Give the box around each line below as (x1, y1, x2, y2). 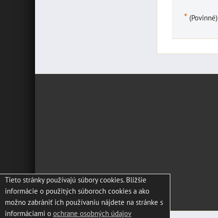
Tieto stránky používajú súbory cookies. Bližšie (5, 175, 146, 184)
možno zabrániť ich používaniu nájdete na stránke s (5, 197, 163, 207)
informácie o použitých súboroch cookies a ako (5, 186, 149, 196)
